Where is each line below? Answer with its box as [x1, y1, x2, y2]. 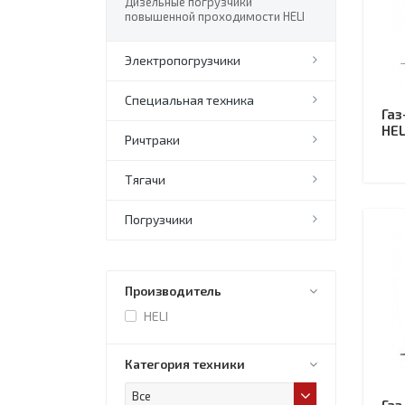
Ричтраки [125, 132, 180, 147]
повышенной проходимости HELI [125, 9, 305, 24]
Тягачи [125, 172, 165, 187]
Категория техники [125, 356, 245, 372]
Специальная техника [125, 92, 254, 108]
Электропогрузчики [125, 52, 240, 68]
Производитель [125, 283, 221, 298]
